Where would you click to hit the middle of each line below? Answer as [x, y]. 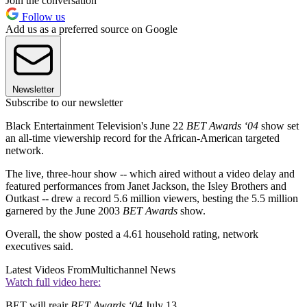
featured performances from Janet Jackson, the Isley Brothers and [146, 186]
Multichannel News [133, 269]
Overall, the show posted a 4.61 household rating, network [132, 234]
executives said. [39, 246]
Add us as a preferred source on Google [91, 29]
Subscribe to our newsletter [64, 102]
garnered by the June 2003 [64, 210]
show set [279, 125]
